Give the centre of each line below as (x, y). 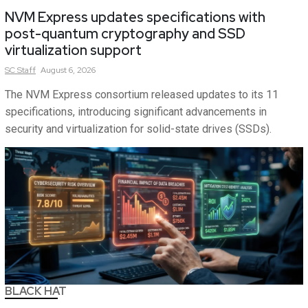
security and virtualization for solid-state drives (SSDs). (138, 129)
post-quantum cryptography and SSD (125, 34)
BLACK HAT (36, 291)
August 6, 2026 (68, 70)
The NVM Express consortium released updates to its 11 (142, 95)
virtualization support (73, 51)
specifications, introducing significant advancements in (136, 112)
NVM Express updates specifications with (135, 18)
